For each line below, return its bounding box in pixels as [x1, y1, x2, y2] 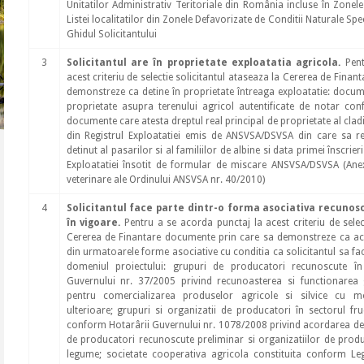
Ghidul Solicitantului [66, 28, 157, 40]
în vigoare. [66, 217, 121, 228]
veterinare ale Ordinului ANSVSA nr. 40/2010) [66, 174, 265, 185]
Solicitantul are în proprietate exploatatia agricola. [66, 57, 341, 68]
